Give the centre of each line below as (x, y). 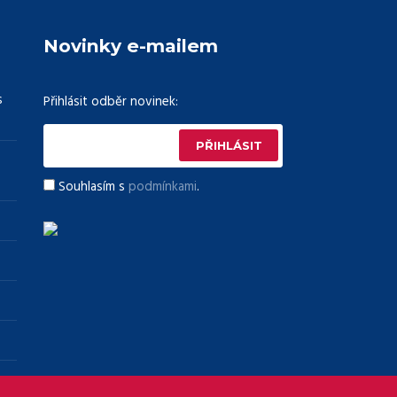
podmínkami (162, 187)
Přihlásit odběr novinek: (110, 101)
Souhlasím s (93, 187)
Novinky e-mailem (130, 46)
